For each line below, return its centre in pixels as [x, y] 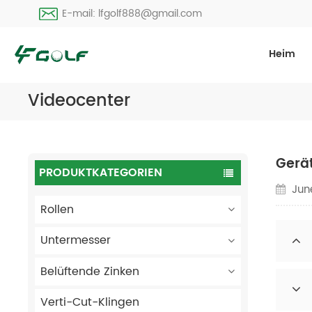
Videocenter [79, 101]
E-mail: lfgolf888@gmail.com [132, 14]
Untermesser [75, 241]
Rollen [57, 209]
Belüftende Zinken [89, 271]
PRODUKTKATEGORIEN [101, 172]
